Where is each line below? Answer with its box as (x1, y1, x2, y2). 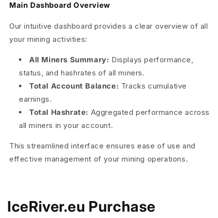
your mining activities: (9, 35, 88, 44)
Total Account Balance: (29, 81, 119, 91)
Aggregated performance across (89, 108, 210, 117)
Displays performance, (109, 55, 194, 65)
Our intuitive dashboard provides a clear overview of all (9, 21, 208, 31)
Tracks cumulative (119, 81, 187, 91)
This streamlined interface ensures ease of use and (9, 141, 196, 151)
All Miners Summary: (29, 55, 109, 65)
